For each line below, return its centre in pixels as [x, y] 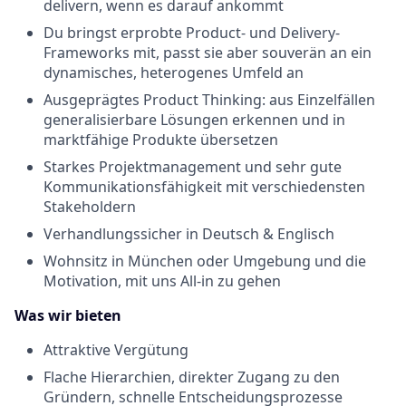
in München [152, 261]
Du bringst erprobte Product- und [162, 33]
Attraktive [79, 350]
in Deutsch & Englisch [258, 234]
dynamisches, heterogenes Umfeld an [174, 72]
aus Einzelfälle [318, 100]
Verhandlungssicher [113, 234]
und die [338, 261]
